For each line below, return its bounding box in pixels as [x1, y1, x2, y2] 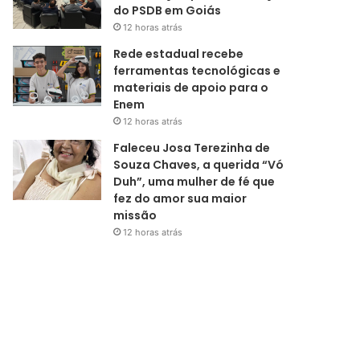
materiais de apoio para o [113, 80, 269, 96]
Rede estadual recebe [113, 46, 244, 63]
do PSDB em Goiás [113, 2, 222, 19]
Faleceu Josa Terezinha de [113, 140, 271, 157]
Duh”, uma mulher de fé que [113, 174, 276, 190]
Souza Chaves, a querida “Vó [113, 157, 284, 174]
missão [113, 207, 157, 224]
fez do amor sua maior [113, 190, 247, 207]
